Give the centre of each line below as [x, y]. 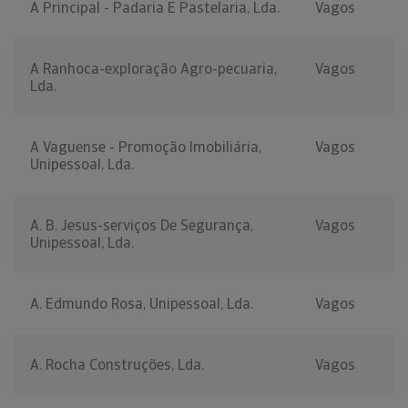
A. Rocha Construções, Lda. [117, 365]
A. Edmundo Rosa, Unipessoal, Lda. [142, 304]
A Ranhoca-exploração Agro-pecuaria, [153, 69]
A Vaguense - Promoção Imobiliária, [146, 148]
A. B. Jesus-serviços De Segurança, [142, 226]
